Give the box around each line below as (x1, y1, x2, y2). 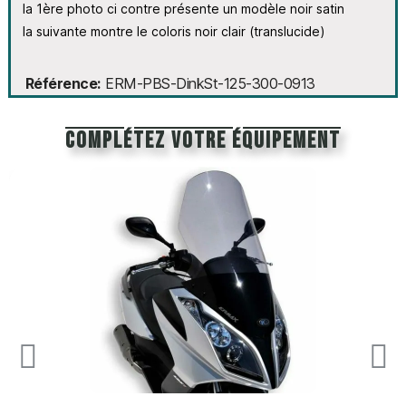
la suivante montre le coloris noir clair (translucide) (22, 23, 325, 39)
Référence (24, 74, 98, 93)
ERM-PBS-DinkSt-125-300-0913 (105, 74, 315, 93)
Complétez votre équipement (65, 126, 341, 155)
